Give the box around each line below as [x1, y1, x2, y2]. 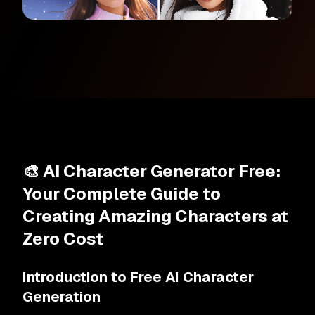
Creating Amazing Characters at [22, 205, 288, 227]
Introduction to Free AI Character [22, 268, 254, 286]
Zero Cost [22, 228, 103, 250]
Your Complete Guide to [22, 183, 221, 205]
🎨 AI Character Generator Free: [22, 160, 281, 182]
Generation [22, 288, 101, 306]
